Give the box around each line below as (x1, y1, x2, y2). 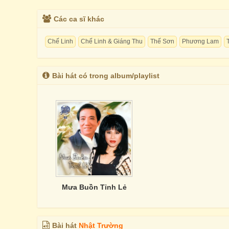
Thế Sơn (150, 38, 174, 45)
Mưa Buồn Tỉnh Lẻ (61, 183, 127, 191)
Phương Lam (182, 38, 219, 45)
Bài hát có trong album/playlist (52, 72, 159, 80)
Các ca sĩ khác (54, 15, 104, 23)
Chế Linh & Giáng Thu (81, 38, 143, 45)
